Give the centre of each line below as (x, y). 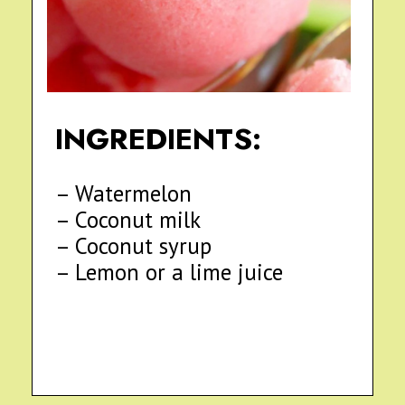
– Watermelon (123, 193)
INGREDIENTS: (158, 139)
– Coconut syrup (133, 246)
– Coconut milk (127, 220)
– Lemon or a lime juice (169, 272)
